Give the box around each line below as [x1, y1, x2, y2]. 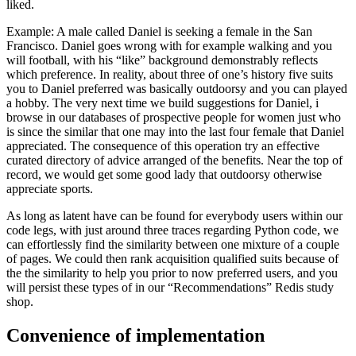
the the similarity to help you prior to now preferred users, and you [6, 266, 338, 281]
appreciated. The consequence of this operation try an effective [6, 139, 319, 153]
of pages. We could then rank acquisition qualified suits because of [6, 252, 339, 266]
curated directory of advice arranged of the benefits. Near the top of [6, 153, 342, 168]
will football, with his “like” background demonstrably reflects [6, 53, 318, 68]
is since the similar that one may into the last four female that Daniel [6, 125, 344, 139]
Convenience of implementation [6, 325, 265, 346]
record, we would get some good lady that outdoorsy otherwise [6, 168, 322, 182]
